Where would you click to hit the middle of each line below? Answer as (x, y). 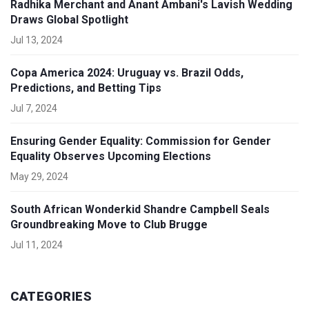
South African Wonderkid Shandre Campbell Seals (140, 210)
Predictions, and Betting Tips (86, 88)
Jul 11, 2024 (37, 245)
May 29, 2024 (39, 177)
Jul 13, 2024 (37, 40)
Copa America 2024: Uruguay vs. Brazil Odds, (127, 73)
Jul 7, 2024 (34, 109)
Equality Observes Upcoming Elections (111, 157)
